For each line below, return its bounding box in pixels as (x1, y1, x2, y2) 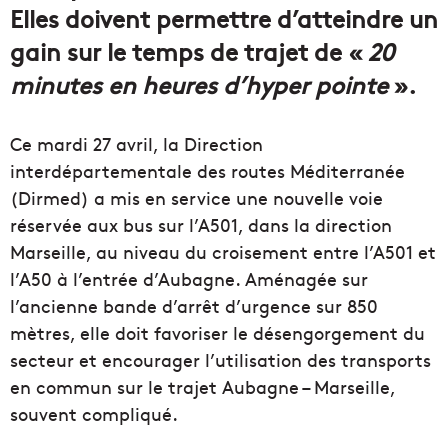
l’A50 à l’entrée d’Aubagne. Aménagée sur (10, 265, 368, 291)
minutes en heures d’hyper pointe (10, 66, 388, 100)
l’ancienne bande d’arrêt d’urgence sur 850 (10, 292, 378, 318)
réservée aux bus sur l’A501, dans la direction (10, 211, 392, 237)
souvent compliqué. (10, 400, 178, 426)
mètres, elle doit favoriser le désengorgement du (10, 319, 425, 345)
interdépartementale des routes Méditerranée (10, 157, 405, 183)
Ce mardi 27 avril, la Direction (10, 130, 263, 156)
